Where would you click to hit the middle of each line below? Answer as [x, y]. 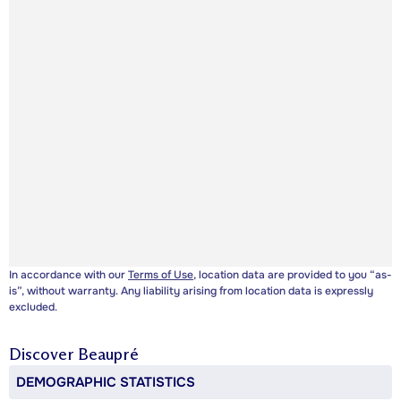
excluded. [33, 307]
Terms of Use [161, 275]
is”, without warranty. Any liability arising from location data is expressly [191, 291]
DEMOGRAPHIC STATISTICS [106, 383]
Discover [43, 355]
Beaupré [108, 355]
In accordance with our [68, 275]
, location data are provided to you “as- [293, 275]
